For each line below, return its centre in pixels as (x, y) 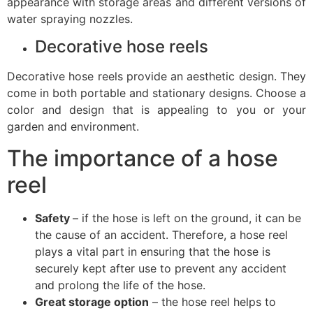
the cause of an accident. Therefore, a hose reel (161, 234)
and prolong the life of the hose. (120, 285)
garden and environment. (73, 127)
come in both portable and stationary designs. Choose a (156, 93)
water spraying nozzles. (70, 19)
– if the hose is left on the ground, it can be (187, 218)
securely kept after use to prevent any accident (161, 268)
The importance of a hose (143, 158)
